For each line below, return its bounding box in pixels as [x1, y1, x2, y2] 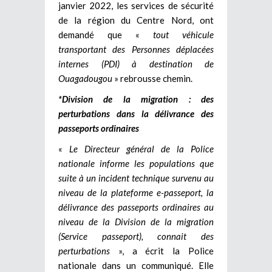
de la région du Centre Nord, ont [58, 14, 214, 25]
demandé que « [58, 29, 153, 40]
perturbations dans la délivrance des [58, 107, 214, 119]
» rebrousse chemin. [114, 72, 192, 84]
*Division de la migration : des [58, 93, 214, 104]
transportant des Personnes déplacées [58, 43, 214, 55]
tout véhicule [153, 29, 214, 40]
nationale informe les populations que [58, 157, 214, 169]
